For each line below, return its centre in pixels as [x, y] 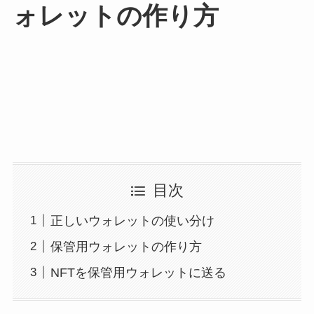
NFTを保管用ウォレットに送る [138, 272]
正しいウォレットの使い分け [132, 220]
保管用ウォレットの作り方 [126, 246]
